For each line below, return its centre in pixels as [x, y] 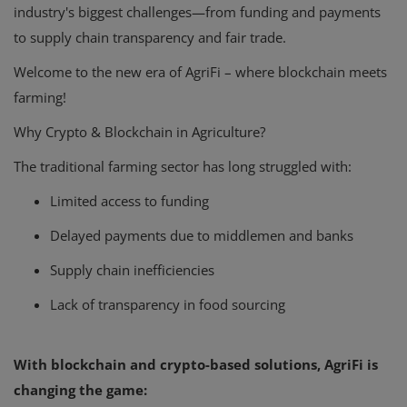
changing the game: [80, 390]
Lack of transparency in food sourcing [168, 305]
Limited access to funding [129, 201]
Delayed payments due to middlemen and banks [202, 236]
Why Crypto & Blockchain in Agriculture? [139, 132]
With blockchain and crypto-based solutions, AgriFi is [196, 365]
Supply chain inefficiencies [132, 270]
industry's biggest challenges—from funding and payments [197, 12]
